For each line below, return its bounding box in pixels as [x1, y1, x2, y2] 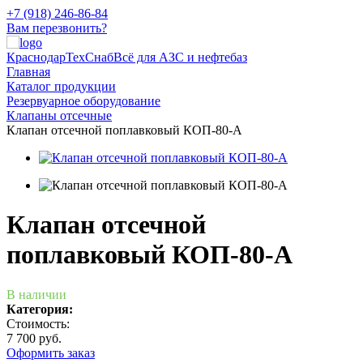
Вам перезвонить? [6, 21, 107, 35]
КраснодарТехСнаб [6, 50, 113, 64]
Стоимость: [6, 316, 70, 331]
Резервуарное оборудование [6, 94, 160, 108]
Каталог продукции [6, 79, 116, 93]
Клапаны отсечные [6, 109, 112, 122]
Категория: [6, 301, 73, 316]
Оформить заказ [6, 345, 95, 360]
